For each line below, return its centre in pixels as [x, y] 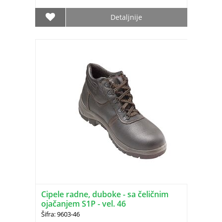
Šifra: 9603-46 [60, 214]
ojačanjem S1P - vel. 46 [83, 204]
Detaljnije [126, 17]
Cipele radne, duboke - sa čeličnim [105, 194]
